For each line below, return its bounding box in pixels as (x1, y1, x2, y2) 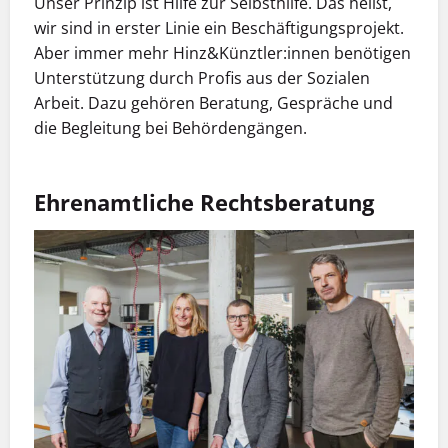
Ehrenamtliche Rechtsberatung (34, 187, 374, 219)
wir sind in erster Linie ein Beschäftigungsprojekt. (34, 17, 404, 40)
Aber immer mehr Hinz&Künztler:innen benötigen (34, 42, 411, 65)
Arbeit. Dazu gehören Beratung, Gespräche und (34, 92, 393, 115)
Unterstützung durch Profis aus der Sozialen (34, 67, 370, 90)
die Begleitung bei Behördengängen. (34, 117, 307, 140)
